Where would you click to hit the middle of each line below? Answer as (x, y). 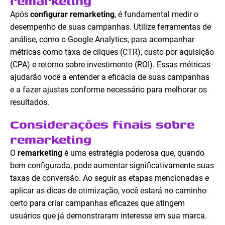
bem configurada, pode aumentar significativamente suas (112, 166)
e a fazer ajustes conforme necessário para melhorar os (108, 90)
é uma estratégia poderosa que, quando (133, 153)
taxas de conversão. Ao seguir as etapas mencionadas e (109, 178)
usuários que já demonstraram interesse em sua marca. (108, 216)
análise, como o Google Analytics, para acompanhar (102, 40)
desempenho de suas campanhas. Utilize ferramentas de (110, 27)
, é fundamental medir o (156, 15)
